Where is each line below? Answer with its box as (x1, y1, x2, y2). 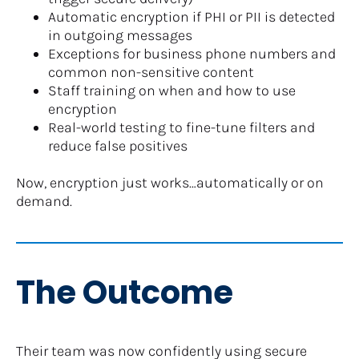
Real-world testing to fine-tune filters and (48, 118, 315, 136)
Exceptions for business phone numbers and (48, 44, 336, 63)
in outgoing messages (48, 26, 192, 44)
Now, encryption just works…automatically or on (16, 173, 324, 192)
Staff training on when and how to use (48, 81, 296, 99)
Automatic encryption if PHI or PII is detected (48, 7, 335, 26)
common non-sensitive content (48, 63, 254, 81)
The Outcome (16, 269, 233, 315)
